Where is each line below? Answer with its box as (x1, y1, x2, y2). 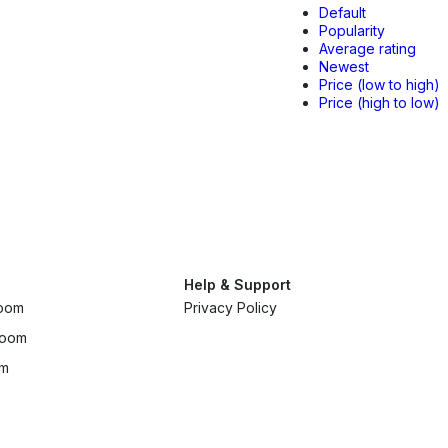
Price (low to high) (319, 76, 440, 93)
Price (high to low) (319, 94, 440, 111)
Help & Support (183, 276, 291, 293)
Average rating (319, 40, 416, 57)
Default (319, 4, 366, 21)
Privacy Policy (183, 299, 277, 316)
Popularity (319, 22, 385, 39)
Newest (319, 58, 369, 75)
